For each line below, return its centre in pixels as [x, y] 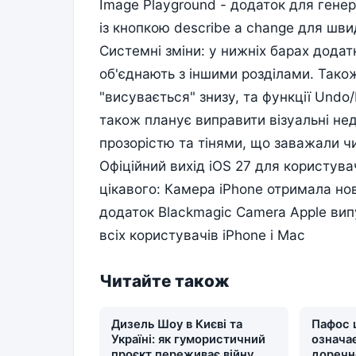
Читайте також [164, 281]
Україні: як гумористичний [189, 340]
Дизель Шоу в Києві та [177, 325]
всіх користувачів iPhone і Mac [202, 235]
